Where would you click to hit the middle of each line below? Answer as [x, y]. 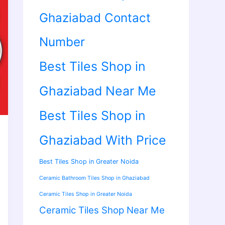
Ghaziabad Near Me [98, 91]
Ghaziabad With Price [103, 140]
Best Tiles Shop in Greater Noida [89, 162]
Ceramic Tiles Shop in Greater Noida [86, 194]
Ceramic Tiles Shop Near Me [102, 210]
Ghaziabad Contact [95, 18]
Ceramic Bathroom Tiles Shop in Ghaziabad [94, 178]
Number [62, 42]
